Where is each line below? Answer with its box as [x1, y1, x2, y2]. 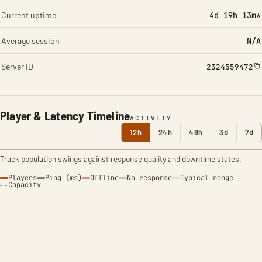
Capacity [8, 180, 41, 189]
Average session [1, 36, 60, 46]
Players [8, 173, 37, 182]
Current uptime [1, 10, 56, 20]
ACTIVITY [130, 114, 173, 122]
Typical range [180, 173, 233, 182]
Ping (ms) [45, 173, 82, 182]
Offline [90, 173, 119, 182]
